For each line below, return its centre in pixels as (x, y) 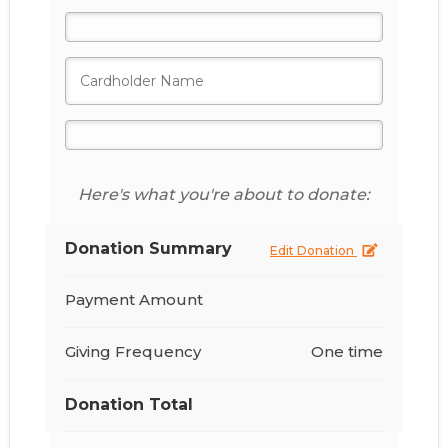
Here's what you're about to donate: (224, 194)
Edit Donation (313, 250)
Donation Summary (148, 248)
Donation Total (129, 404)
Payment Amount (134, 299)
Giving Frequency (133, 351)
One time (347, 351)
